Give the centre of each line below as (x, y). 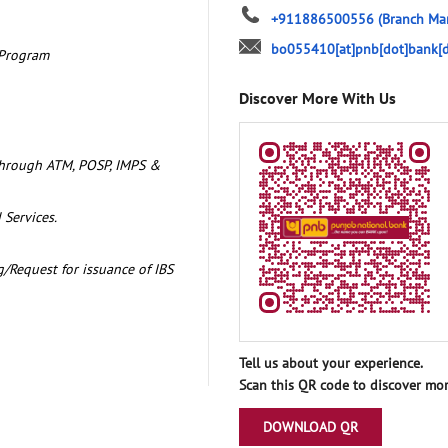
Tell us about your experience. (331, 362)
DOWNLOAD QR (310, 426)
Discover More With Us (317, 97)
